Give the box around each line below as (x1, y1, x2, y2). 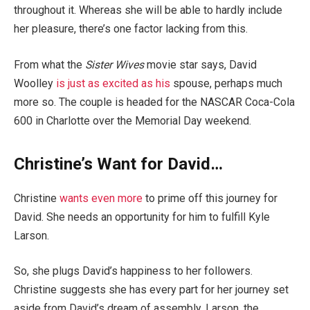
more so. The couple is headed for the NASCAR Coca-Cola (14, 95, 295, 109)
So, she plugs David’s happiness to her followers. (14, 264, 253, 278)
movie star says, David (144, 57, 257, 71)
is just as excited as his (56, 76, 170, 90)
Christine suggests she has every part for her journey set (14, 283, 289, 297)
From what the (14, 57, 82, 71)
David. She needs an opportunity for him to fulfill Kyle (14, 210, 270, 224)
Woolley (14, 76, 56, 90)
